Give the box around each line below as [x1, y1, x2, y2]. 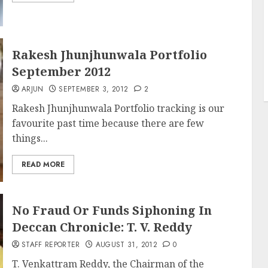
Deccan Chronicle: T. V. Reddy [11, 218, 192, 235]
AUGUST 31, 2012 [95, 239, 157, 250]
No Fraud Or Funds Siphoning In [11, 202, 212, 218]
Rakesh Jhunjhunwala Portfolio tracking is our [11, 101, 224, 115]
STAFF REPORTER [21, 239, 80, 250]
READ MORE [21, 159, 65, 170]
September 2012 [11, 63, 111, 80]
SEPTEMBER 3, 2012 [59, 83, 129, 95]
